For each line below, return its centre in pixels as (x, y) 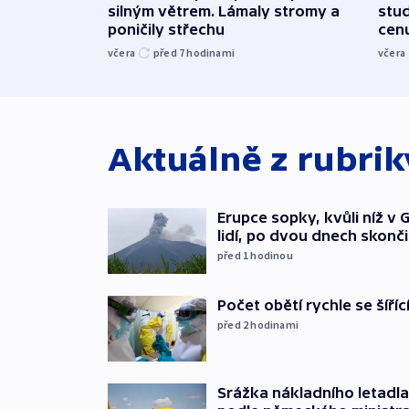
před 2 (234, 324)
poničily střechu (166, 29)
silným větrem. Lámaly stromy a (224, 10)
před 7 (170, 52)
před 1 (234, 255)
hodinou (272, 255)
